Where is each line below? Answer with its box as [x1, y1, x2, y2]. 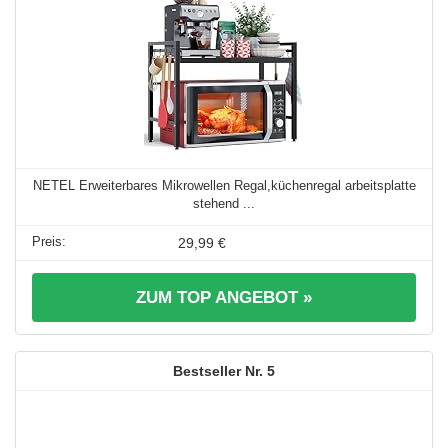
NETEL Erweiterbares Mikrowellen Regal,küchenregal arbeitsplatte [32, 177, 416, 193]
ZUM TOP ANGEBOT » [136, 287, 312, 307]
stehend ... [193, 195, 255, 211]
